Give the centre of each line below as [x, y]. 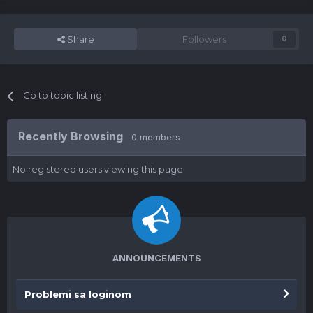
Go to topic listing [63, 95]
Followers [204, 39]
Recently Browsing [75, 137]
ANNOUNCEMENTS [156, 257]
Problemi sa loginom [78, 294]
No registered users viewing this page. [99, 169]
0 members [156, 137]
